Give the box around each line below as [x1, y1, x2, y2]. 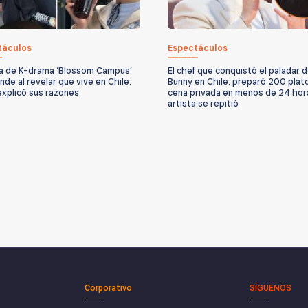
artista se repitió [168, 98, 239, 109]
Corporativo [85, 282, 133, 293]
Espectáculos [168, 42, 228, 54]
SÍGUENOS [249, 282, 291, 293]
